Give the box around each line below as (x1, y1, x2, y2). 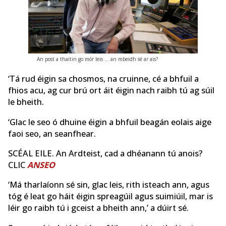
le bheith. (8, 96, 44, 108)
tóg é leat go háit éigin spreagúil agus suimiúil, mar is (8, 191, 213, 202)
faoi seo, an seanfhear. (8, 128, 96, 139)
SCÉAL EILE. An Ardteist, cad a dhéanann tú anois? (8, 147, 202, 159)
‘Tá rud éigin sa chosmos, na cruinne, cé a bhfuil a (8, 73, 199, 85)
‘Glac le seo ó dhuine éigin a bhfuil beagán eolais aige (8, 116, 211, 128)
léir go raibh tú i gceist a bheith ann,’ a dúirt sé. (8, 202, 189, 214)
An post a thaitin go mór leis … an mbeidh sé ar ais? (36, 55, 158, 63)
